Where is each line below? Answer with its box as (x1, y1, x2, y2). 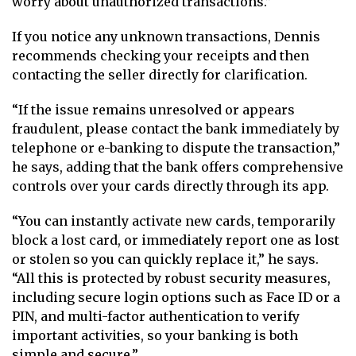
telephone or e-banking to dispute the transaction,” (12, 139, 340, 156)
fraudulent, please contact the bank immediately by (12, 120, 339, 137)
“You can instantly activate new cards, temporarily (12, 212, 335, 229)
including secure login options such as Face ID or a (12, 288, 340, 305)
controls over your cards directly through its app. (12, 177, 329, 194)
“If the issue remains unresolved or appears (12, 101, 295, 118)
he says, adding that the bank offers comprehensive (12, 158, 343, 175)
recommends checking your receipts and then (12, 47, 309, 64)
